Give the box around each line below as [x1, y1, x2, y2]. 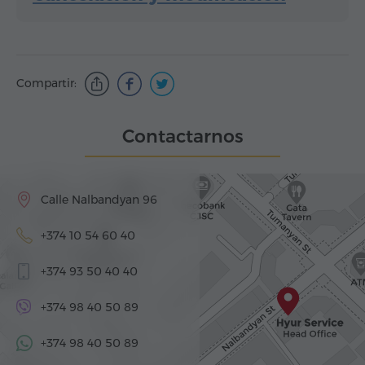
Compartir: [16, 76, 77, 91]
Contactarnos [121, 125, 244, 148]
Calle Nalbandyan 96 [41, 192, 157, 208]
